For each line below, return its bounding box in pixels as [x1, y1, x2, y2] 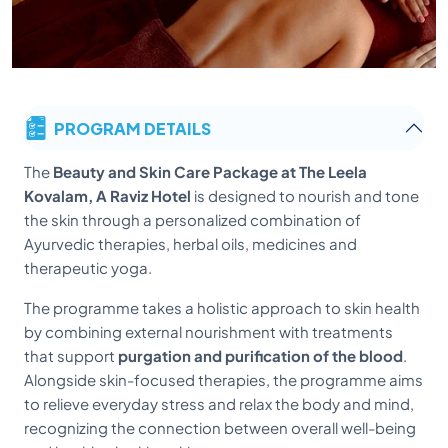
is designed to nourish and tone [191, 186, 419, 205]
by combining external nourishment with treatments [24, 322, 393, 341]
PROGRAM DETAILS [54, 114, 211, 141]
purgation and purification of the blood [118, 346, 403, 365]
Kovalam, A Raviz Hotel [24, 186, 191, 205]
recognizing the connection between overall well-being [24, 418, 416, 437]
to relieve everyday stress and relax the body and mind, [24, 394, 414, 413]
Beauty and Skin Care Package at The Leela [53, 162, 367, 181]
